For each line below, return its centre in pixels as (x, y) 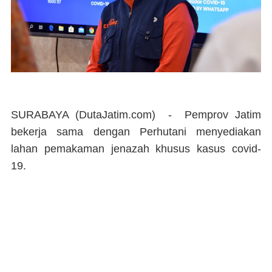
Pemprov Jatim (223, 115)
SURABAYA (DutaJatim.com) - (91, 115)
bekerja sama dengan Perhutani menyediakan (136, 132)
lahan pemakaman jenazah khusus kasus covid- (136, 149)
